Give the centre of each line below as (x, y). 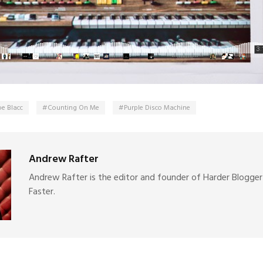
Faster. (42, 192)
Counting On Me (73, 108)
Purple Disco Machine (157, 108)
